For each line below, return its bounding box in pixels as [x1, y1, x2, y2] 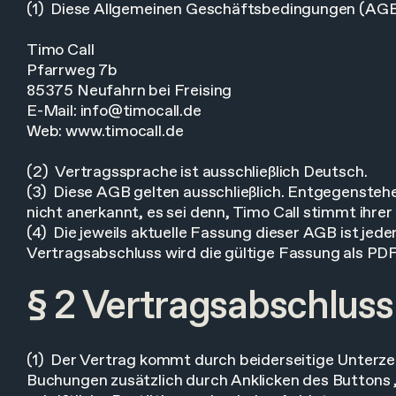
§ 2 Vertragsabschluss [27, 281, 393, 333]
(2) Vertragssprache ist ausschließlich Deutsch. [27, 162, 368, 183]
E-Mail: [27, 101, 80, 122]
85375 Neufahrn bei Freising [27, 80, 232, 102]
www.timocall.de [65, 121, 184, 142]
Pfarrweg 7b [27, 60, 118, 81]
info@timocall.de [80, 101, 202, 122]
